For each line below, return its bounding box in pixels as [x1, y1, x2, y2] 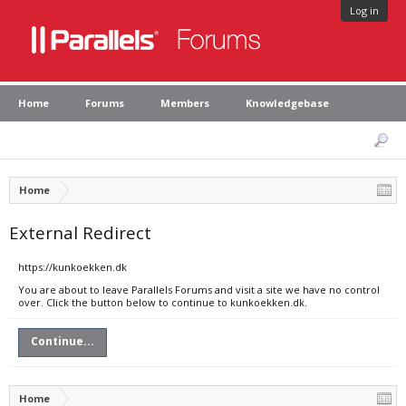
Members [160, 96, 209, 110]
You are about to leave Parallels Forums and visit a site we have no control [18, 283, 380, 296]
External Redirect [9, 221, 151, 244]
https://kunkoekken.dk [18, 260, 127, 274]
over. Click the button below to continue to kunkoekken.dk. [18, 295, 307, 309]
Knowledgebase [246, 96, 329, 110]
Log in [350, 4, 379, 17]
